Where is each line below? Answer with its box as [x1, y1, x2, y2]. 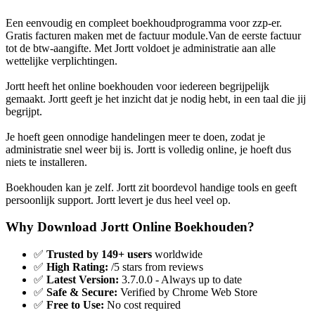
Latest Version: [46, 274, 119, 286]
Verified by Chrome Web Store [117, 286, 257, 299]
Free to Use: [46, 299, 104, 311]
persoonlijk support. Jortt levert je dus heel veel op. [6, 193, 231, 206]
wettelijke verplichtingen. [6, 54, 117, 67]
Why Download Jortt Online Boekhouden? [6, 219, 255, 235]
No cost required [104, 299, 181, 311]
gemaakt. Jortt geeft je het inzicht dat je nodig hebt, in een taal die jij [6, 92, 306, 105]
